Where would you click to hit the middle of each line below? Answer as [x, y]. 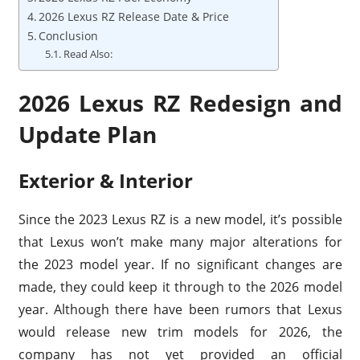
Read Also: [88, 54]
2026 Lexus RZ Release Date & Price [134, 17]
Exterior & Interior [105, 181]
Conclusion [69, 36]
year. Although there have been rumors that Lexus [180, 310]
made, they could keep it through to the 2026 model [180, 287]
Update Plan [87, 135]
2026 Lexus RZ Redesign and [180, 103]
